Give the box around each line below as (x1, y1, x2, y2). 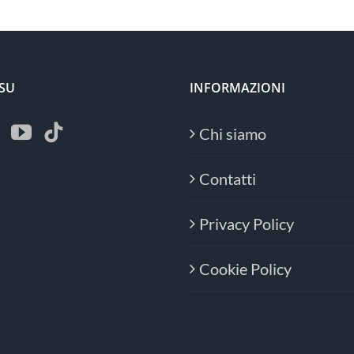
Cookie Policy (199, 258, 292, 278)
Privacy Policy (199, 213, 294, 233)
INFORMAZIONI (190, 78, 285, 96)
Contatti (199, 168, 256, 188)
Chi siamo (199, 123, 266, 143)
